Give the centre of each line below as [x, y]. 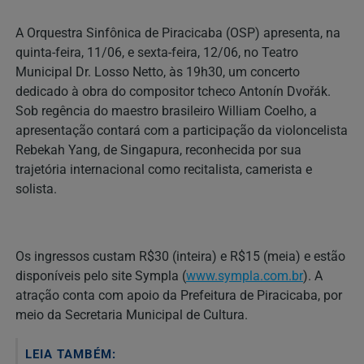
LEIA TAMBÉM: [71, 354]
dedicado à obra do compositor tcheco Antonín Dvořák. [173, 92]
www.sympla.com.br [245, 275]
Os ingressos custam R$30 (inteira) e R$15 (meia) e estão [180, 256]
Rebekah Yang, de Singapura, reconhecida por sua [158, 150]
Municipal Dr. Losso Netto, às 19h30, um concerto [158, 72]
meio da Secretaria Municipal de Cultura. [132, 314]
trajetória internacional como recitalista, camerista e [164, 170]
